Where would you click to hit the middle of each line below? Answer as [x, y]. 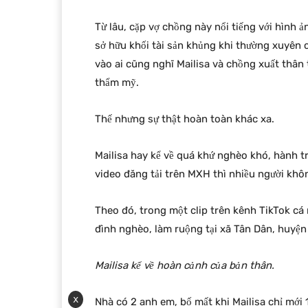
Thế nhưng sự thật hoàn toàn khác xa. [185, 119]
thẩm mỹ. [117, 83]
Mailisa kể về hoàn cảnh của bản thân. [185, 266]
